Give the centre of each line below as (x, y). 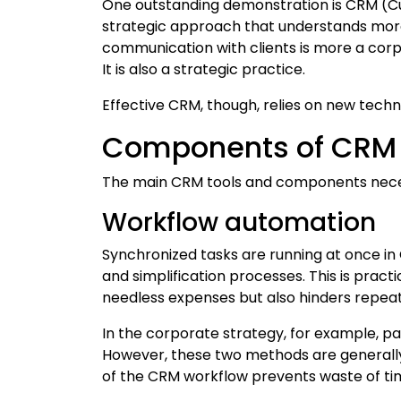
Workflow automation (239, 222)
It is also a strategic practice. (204, 69)
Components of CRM (249, 147)
